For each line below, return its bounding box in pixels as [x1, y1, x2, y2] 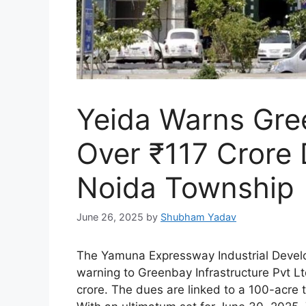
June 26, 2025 [76, 211, 143, 223]
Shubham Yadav [161, 211, 236, 223]
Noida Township [76, 170, 294, 205]
